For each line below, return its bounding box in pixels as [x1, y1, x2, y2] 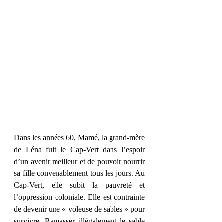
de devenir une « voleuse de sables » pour [14, 205, 145, 213]
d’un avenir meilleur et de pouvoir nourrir [14, 157, 145, 166]
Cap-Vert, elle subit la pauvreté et [14, 181, 145, 189]
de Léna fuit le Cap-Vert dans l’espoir [14, 145, 145, 154]
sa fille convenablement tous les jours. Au [14, 169, 145, 177]
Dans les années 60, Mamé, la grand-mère [14, 133, 145, 142]
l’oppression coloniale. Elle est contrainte [14, 193, 145, 201]
